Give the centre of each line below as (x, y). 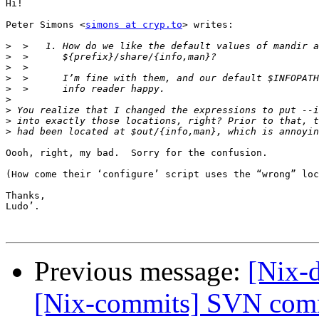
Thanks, (26, 196)
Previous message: (141, 271)
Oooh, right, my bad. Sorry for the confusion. (137, 153)
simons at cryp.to (134, 25)
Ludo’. (23, 206)
